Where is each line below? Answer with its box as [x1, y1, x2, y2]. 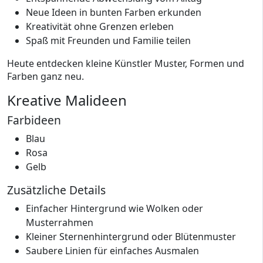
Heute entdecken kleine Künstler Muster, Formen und [7, 57, 244, 70]
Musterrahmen [26, 216, 93, 229]
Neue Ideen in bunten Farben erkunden [26, 6, 201, 19]
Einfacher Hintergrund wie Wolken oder [26, 202, 203, 215]
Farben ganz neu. [7, 70, 84, 83]
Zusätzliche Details [7, 182, 106, 198]
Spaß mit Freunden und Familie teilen [26, 34, 191, 47]
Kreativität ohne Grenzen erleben [26, 20, 174, 33]
